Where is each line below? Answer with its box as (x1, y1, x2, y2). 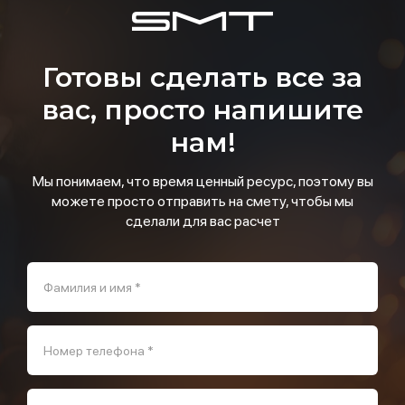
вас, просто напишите (42, 93, 363, 127)
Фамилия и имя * (43, 280, 141, 295)
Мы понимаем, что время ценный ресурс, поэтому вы (32, 173, 373, 190)
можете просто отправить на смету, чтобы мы (52, 193, 353, 210)
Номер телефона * (43, 344, 154, 358)
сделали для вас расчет (125, 212, 280, 230)
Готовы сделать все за (42, 61, 363, 94)
